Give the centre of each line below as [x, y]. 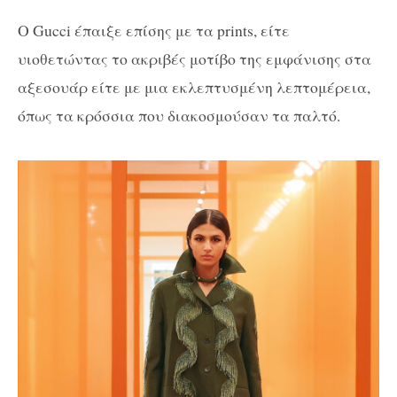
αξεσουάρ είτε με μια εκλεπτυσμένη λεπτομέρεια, [194, 87]
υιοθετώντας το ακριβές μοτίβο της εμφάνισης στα [195, 59]
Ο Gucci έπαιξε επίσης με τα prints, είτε [154, 31]
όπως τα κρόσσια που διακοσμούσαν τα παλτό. [179, 116]
